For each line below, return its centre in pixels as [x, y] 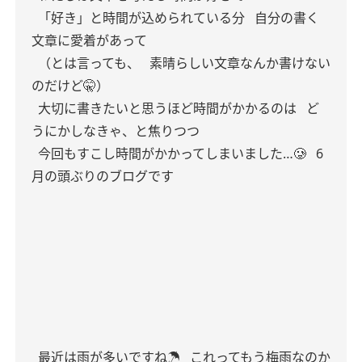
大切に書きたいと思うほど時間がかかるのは [166, 108]
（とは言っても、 [87, 63]
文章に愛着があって [89, 40]
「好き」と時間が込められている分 [140, 18]
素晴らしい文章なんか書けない [238, 63]
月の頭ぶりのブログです [103, 176]
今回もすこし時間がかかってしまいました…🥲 [170, 154]
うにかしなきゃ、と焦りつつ [116, 131]
